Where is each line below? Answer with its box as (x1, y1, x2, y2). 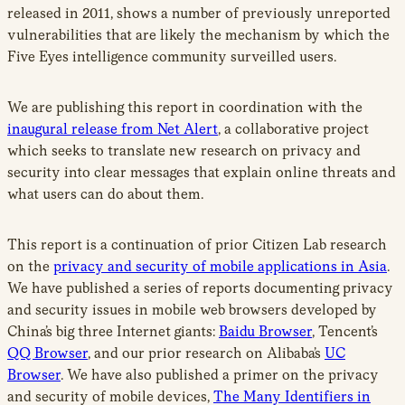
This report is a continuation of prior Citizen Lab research (7, 235, 387, 253)
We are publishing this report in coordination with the (7, 98, 363, 116)
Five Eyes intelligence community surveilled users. (7, 47, 336, 65)
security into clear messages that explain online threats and (7, 163, 396, 181)
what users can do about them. (7, 184, 203, 202)
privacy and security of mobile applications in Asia (53, 257, 387, 275)
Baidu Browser (219, 322, 312, 340)
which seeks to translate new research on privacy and (7, 141, 361, 159)
